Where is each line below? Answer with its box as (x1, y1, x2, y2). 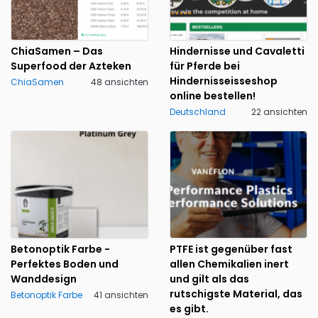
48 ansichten (91, 75, 148, 88)
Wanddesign (11, 271, 77, 286)
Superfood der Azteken (11, 58, 131, 73)
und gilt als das (170, 271, 249, 286)
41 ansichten (94, 288, 148, 301)
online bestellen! (170, 88, 256, 103)
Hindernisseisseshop (170, 73, 278, 88)
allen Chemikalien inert (170, 256, 289, 271)
